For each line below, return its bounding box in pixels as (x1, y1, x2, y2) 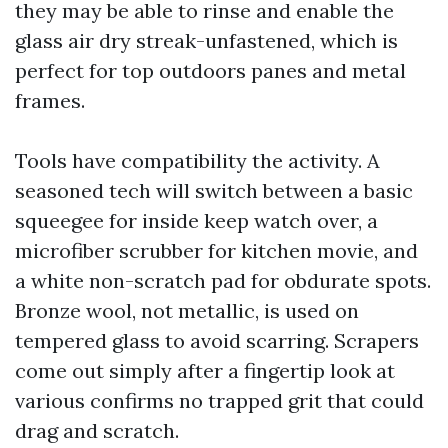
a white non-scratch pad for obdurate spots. (15, 268, 431, 293)
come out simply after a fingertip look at (15, 358, 395, 383)
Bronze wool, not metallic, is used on (15, 298, 359, 323)
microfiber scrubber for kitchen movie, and (15, 238, 418, 263)
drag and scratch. (15, 418, 179, 443)
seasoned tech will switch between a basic (15, 178, 413, 203)
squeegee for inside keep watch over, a (15, 208, 378, 233)
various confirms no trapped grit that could (15, 388, 424, 413)
